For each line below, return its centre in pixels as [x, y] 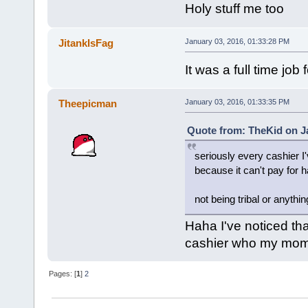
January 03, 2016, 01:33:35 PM [237, 101]
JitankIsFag [86, 43]
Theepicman [88, 103]
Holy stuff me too [234, 9]
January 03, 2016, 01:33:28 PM [237, 41]
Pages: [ [63, 273]
